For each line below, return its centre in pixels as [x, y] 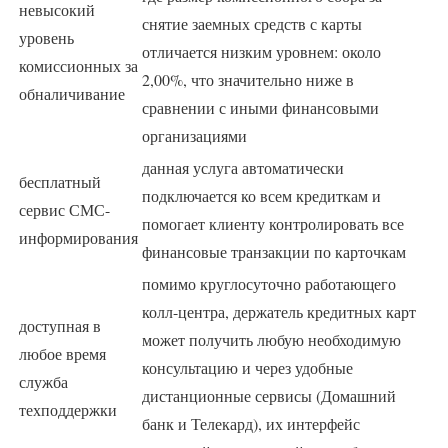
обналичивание [72, 93]
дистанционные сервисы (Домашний [269, 395]
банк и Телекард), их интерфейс [251, 423]
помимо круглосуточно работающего [269, 283]
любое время [62, 353]
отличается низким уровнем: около [261, 51]
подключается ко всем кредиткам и [261, 195]
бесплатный [60, 181]
